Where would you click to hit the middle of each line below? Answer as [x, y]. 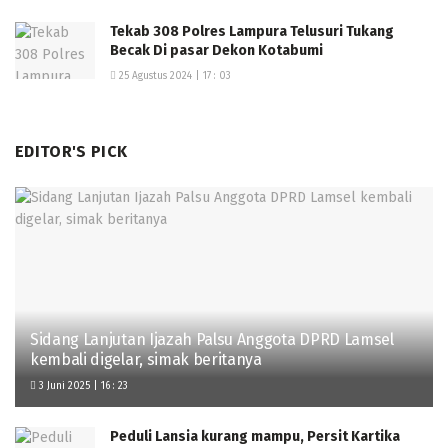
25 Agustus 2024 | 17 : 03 [173, 75]
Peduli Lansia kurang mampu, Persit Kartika [255, 436]
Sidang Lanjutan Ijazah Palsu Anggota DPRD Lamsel [212, 339]
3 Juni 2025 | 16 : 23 [82, 385]
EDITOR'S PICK [71, 151]
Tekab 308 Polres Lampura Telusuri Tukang [252, 31]
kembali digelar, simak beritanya [146, 359]
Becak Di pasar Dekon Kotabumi [216, 50]
